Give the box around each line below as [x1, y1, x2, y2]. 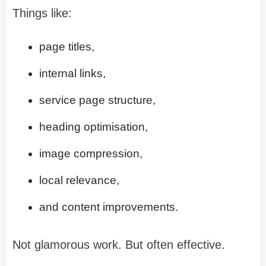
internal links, [39, 66, 106, 80]
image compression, [39, 147, 142, 160]
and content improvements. [39, 200, 178, 213]
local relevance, [39, 173, 119, 186]
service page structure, [39, 93, 156, 106]
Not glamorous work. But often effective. [12, 237, 225, 251]
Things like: [12, 6, 72, 20]
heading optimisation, [39, 120, 148, 133]
